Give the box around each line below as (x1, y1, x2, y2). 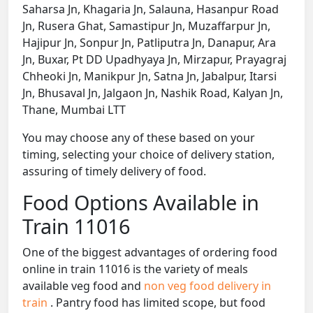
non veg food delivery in (144, 278, 271, 294)
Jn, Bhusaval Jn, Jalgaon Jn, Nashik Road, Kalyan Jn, (22, 85, 283, 101)
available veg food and (22, 278, 144, 294)
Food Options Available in (22, 189, 259, 217)
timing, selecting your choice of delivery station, (22, 147, 275, 163)
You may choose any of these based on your (22, 130, 255, 146)
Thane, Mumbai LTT (22, 102, 126, 118)
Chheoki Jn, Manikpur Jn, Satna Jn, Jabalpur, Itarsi (22, 68, 277, 85)
